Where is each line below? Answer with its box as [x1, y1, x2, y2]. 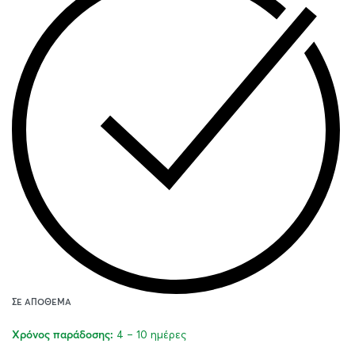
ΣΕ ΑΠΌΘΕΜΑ [12, 297, 71, 307]
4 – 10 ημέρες [116, 327, 186, 341]
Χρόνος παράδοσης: [12, 329, 113, 341]
